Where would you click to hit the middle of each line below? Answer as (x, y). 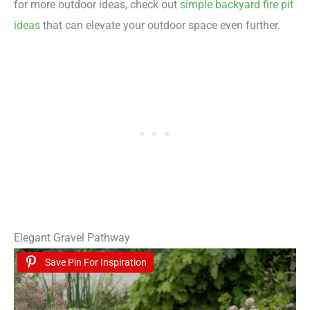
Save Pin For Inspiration (96, 262)
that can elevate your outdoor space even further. (160, 26)
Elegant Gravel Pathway (72, 237)
